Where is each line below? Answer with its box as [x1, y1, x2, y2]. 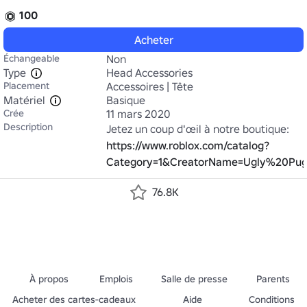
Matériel [3, 93, 45, 107]
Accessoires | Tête [106, 79, 193, 93]
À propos [29, 273, 69, 285]
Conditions [249, 293, 295, 306]
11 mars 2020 [106, 107, 171, 121]
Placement [3, 79, 49, 92]
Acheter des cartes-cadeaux [12, 293, 136, 306]
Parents [256, 273, 290, 285]
